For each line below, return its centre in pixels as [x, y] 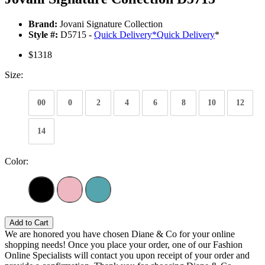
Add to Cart [29, 223]
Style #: [43, 35]
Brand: [43, 24]
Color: [17, 161]
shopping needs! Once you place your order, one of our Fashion [124, 245]
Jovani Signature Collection [110, 24]
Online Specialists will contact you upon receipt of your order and [127, 256]
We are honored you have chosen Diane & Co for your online [120, 234]
